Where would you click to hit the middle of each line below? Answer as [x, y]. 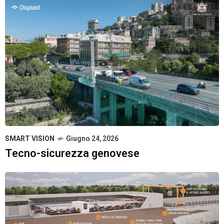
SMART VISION [30, 139]
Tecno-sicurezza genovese [72, 154]
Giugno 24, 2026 [92, 139]
